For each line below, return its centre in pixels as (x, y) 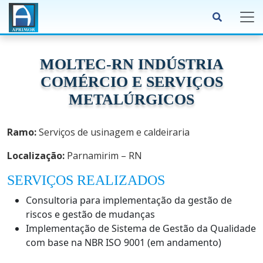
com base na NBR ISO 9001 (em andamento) (124, 242)
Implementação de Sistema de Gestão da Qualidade (141, 228)
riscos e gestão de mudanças (90, 214)
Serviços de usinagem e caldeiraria (113, 132)
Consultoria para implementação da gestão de (129, 200)
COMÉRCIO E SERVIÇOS (131, 82)
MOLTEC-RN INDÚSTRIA (131, 64)
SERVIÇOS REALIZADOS (86, 180)
